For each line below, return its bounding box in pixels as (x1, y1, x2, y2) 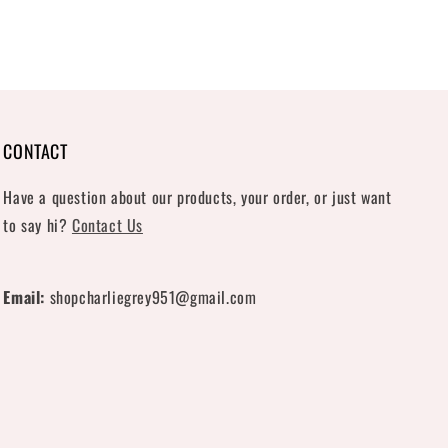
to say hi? (3, 213, 72, 238)
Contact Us (71, 213, 143, 238)
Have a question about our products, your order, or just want (3, 185, 392, 210)
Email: (3, 285, 45, 310)
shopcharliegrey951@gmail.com (44, 285, 257, 310)
